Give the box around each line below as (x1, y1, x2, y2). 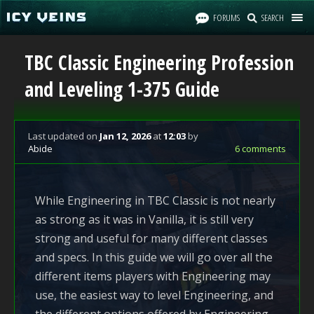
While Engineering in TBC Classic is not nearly (35, 193, 275, 208)
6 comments (235, 142, 286, 155)
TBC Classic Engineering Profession (25, 49, 294, 76)
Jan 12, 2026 (100, 130, 151, 142)
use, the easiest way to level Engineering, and (35, 287, 273, 303)
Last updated (28, 130, 86, 142)
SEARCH (261, 11, 284, 24)
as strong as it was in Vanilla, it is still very (35, 212, 254, 227)
